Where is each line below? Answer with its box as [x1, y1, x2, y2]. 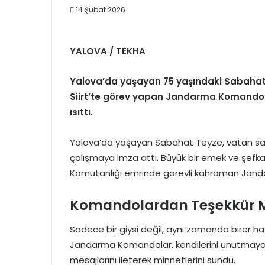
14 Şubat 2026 [76, 5, 125, 15]
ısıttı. [70, 106, 93, 118]
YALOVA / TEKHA [70, 45, 146, 57]
